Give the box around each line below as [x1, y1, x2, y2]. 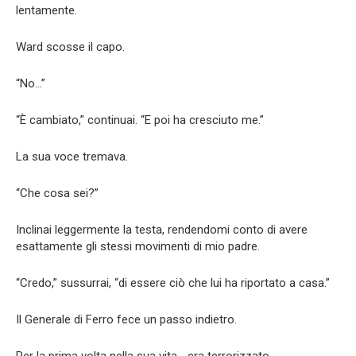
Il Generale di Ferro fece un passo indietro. [16, 312, 237, 327]
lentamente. [16, 3, 77, 18]
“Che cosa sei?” [16, 186, 99, 201]
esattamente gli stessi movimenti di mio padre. [16, 239, 260, 254]
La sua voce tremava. [16, 149, 128, 164]
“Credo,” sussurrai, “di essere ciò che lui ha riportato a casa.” [16, 276, 330, 291]
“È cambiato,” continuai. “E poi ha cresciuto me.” [16, 113, 264, 128]
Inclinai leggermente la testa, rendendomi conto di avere [16, 222, 308, 238]
